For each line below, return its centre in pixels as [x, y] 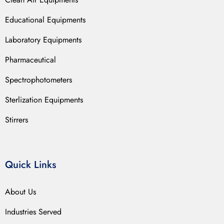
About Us [20, 192]
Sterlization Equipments [44, 99]
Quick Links [30, 165]
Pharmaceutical [30, 59]
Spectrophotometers [38, 79]
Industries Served [33, 212]
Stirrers [16, 119]
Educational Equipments [45, 19]
